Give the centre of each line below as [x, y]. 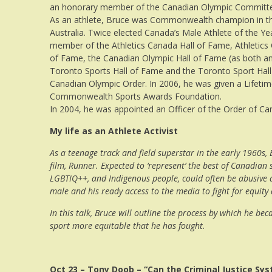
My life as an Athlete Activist [114, 131]
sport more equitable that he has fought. [127, 225]
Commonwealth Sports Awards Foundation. [136, 96]
